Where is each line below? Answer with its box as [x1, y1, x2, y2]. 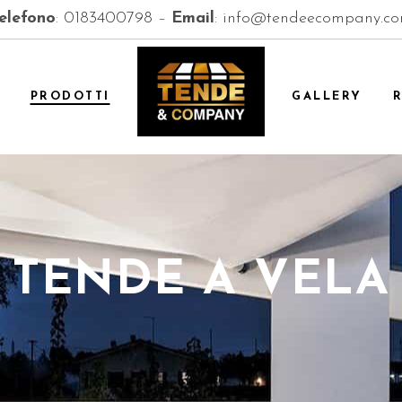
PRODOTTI [30, 91, 110, 102]
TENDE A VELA [13, 258, 389, 305]
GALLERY [292, 91, 363, 102]
